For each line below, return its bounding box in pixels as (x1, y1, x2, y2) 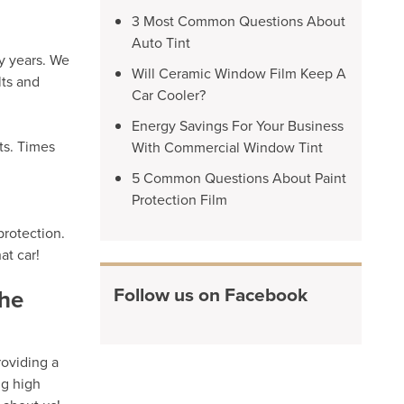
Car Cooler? (132, 85, 206, 105)
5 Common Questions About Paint (132, 168, 346, 188)
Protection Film (132, 189, 227, 209)
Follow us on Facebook (114, 280, 308, 308)
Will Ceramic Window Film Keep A (132, 63, 346, 83)
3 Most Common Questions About (132, 11, 345, 31)
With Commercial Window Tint (132, 137, 323, 157)
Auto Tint (132, 32, 190, 52)
